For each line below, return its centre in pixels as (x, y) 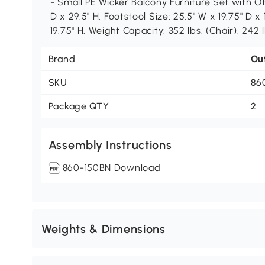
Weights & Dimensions (103, 229)
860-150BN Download (112, 168)
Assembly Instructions (110, 145)
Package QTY (79, 106)
